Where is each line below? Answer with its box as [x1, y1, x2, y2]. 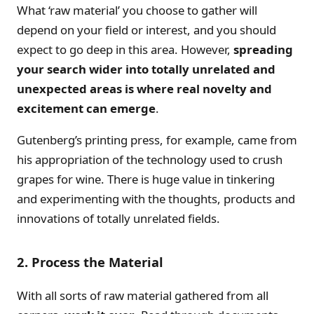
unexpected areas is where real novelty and [17, 81, 272, 97]
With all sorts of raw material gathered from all [17, 287, 268, 303]
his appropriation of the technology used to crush [17, 151, 282, 168]
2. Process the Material [17, 253, 163, 271]
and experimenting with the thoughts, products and [17, 191, 295, 207]
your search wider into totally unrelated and [17, 61, 275, 78]
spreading [233, 41, 293, 58]
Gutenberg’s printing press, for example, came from [17, 132, 297, 149]
